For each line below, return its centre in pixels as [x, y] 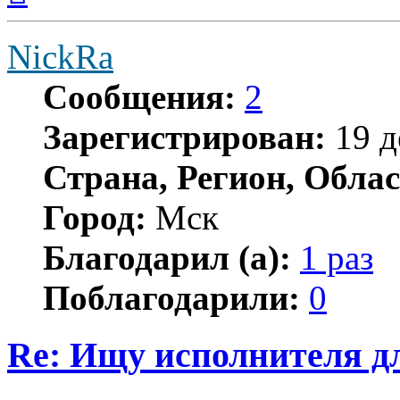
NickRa [60, 56]
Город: [95, 217]
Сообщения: [139, 96]
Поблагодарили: [171, 297]
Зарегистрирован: [184, 137]
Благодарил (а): [167, 257]
